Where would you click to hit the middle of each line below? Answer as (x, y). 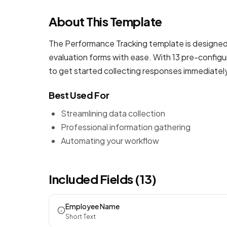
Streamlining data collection (113, 113)
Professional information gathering (126, 127)
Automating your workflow (110, 141)
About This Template (105, 21)
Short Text (81, 217)
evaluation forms (80, 57)
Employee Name (92, 206)
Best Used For (79, 95)
